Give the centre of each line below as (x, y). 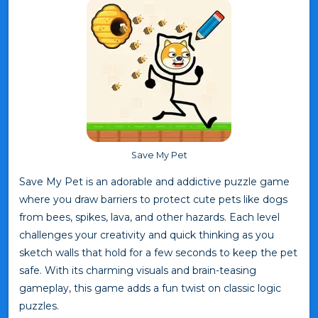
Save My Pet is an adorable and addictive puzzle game (154, 181)
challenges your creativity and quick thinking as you (147, 235)
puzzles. (39, 306)
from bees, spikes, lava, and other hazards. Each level (149, 217)
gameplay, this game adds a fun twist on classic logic (150, 288)
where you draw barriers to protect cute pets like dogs (153, 199)
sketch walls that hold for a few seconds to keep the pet (158, 252)
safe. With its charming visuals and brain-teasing (138, 270)
